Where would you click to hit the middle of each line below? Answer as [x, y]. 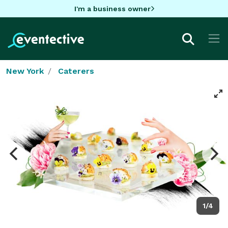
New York [25, 71]
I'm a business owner [112, 8]
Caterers [76, 71]
